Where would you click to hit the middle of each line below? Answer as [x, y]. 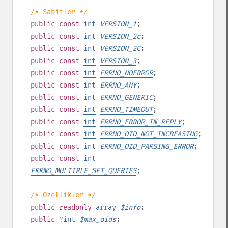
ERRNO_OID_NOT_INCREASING [149, 134]
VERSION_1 [118, 24]
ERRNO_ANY [118, 85]
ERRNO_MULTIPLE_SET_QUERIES [83, 171]
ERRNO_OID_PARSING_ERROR [147, 146]
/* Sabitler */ [59, 12]
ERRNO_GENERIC [126, 97]
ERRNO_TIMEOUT [126, 110]
